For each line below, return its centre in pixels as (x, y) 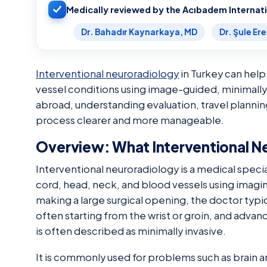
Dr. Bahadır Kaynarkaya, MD (139, 32)
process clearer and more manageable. (130, 120)
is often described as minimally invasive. (131, 231)
